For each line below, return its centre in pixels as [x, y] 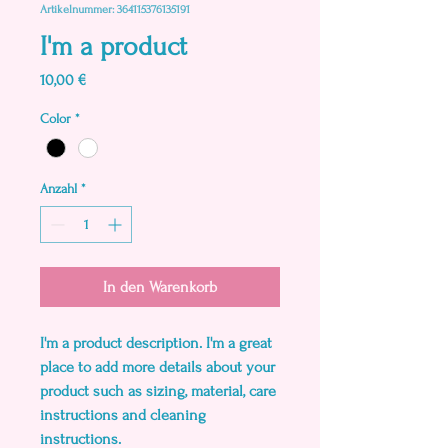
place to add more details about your [157, 367]
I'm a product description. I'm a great [156, 343]
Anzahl [58, 189]
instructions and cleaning [123, 415]
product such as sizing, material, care [158, 391]
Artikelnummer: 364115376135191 [115, 9]
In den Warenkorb [160, 287]
